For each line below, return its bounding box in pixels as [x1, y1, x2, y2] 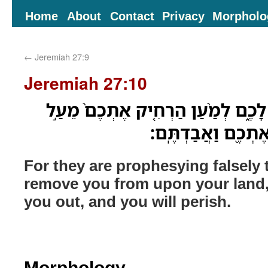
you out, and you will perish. [24, 191, 231, 211]
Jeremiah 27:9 [32, 50, 89, 63]
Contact [110, 7, 154, 24]
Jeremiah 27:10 [24, 71, 147, 95]
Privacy [162, 7, 205, 24]
